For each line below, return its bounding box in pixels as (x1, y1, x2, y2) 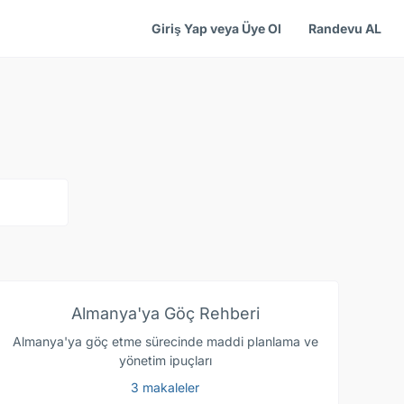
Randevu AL (308, 21, 381, 36)
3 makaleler (131, 380, 199, 396)
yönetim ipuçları (118, 353, 212, 368)
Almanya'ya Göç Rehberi (70, 304, 260, 323)
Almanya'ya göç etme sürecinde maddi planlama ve (12, 334, 318, 349)
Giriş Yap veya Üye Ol (151, 21, 281, 36)
